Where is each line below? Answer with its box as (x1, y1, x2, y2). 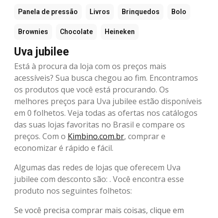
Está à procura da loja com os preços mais (14, 60, 166, 72)
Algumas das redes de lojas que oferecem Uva (14, 162, 181, 173)
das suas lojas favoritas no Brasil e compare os (14, 119, 185, 130)
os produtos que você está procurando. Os (14, 84, 169, 95)
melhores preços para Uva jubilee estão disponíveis (14, 95, 202, 107)
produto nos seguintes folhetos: (14, 185, 132, 196)
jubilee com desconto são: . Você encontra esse (14, 173, 184, 184)
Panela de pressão (18, 7, 78, 16)
